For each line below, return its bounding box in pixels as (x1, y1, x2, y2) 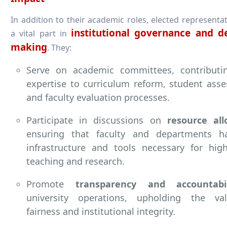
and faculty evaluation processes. (26, 91, 170, 103)
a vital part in (11, 27, 71, 39)
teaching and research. (26, 155, 125, 167)
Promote (26, 177, 75, 190)
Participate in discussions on (26, 113, 167, 126)
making (11, 40, 47, 54)
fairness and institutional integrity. (26, 205, 175, 217)
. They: (47, 42, 71, 53)
